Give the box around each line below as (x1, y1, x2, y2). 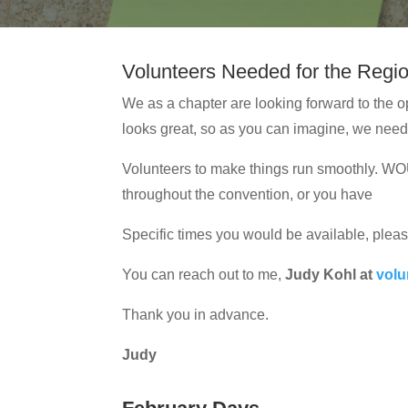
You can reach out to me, (122, 266, 286, 282)
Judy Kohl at (285, 266, 377, 282)
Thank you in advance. (122, 306, 270, 322)
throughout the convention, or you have (122, 186, 373, 202)
